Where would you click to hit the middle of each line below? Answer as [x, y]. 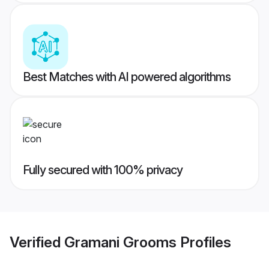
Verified [37, 242]
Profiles [204, 242]
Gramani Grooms [120, 242]
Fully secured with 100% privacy [103, 170]
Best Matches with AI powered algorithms [127, 77]
